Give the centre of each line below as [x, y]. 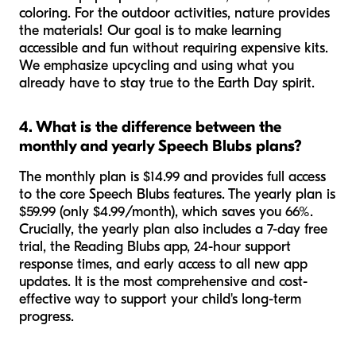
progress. [46, 317]
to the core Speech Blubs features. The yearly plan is [177, 195]
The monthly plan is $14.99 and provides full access [172, 177]
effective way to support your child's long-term [160, 300]
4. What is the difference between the [150, 127]
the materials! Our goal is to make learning [150, 31]
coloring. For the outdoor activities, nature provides [174, 14]
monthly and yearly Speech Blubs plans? [161, 146]
